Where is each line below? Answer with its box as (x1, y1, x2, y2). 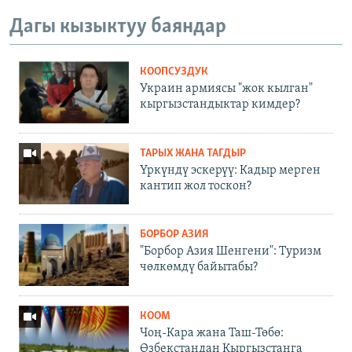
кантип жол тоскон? (140, 179, 251, 192)
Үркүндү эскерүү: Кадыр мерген (140, 163, 321, 177)
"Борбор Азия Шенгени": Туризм (140, 245, 321, 258)
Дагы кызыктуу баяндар (9, 16, 226, 38)
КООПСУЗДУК (140, 65, 208, 78)
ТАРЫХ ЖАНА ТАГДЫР (140, 147, 246, 159)
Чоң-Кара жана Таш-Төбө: (140, 327, 284, 340)
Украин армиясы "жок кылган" (140, 82, 313, 95)
